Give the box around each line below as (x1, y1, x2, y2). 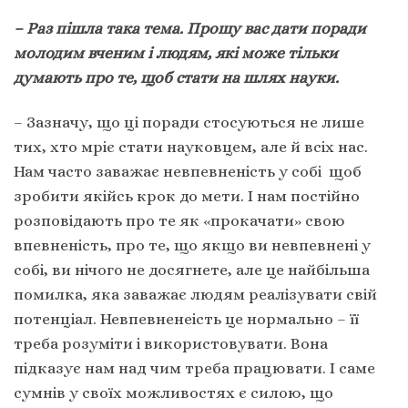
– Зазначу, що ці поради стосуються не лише (14, 112, 364, 131)
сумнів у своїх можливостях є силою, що (14, 382, 333, 402)
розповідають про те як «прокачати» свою (14, 210, 345, 229)
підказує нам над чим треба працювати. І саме (14, 358, 375, 377)
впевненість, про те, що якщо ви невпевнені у (14, 235, 371, 254)
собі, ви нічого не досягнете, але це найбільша (14, 260, 370, 279)
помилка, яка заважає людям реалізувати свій (14, 284, 377, 303)
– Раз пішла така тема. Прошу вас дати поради (14, 18, 366, 37)
